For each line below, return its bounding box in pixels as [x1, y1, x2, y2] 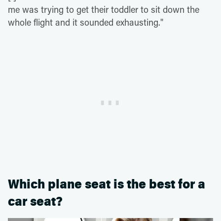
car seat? [8, 194, 63, 210]
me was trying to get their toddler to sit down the [8, 3, 199, 16]
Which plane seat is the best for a [8, 177, 205, 192]
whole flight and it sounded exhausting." [8, 16, 163, 29]
